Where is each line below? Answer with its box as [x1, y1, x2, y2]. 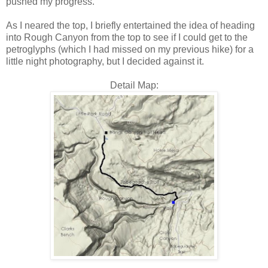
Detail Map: [109, 80, 159, 90]
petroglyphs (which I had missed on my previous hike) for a [6, 44, 254, 54]
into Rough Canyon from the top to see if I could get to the [6, 32, 248, 42]
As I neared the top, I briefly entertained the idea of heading [6, 20, 255, 31]
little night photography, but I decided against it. [6, 56, 206, 66]
